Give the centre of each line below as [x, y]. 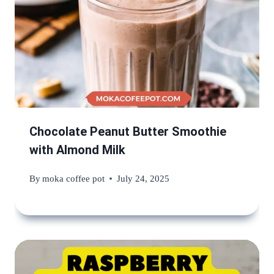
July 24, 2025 [143, 179]
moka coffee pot [74, 179]
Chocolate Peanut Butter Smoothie [128, 131]
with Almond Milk [77, 150]
